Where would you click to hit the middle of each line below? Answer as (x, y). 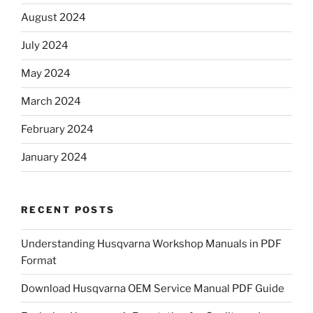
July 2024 (45, 46)
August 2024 (53, 18)
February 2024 (57, 130)
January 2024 (54, 158)
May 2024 (46, 74)
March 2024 (51, 102)
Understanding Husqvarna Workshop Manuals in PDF (151, 243)
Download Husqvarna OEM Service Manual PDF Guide (153, 288)
